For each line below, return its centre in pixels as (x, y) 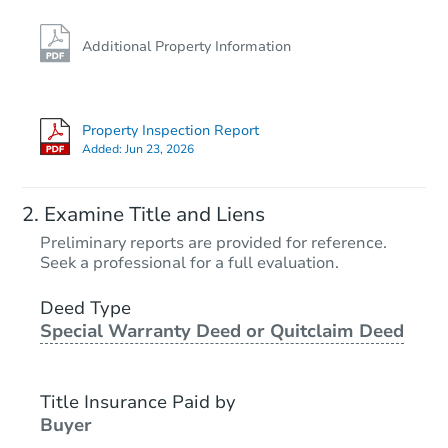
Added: (103, 149)
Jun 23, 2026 (159, 149)
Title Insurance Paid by (138, 401)
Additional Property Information (186, 47)
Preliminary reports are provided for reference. (213, 242)
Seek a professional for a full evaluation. (189, 262)
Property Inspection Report (170, 131)
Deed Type (85, 307)
